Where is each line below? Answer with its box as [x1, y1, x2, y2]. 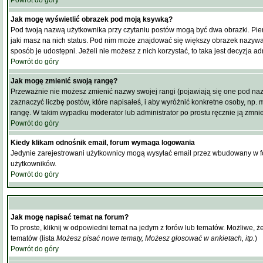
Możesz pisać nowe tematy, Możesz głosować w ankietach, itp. [56, 234, 255, 242]
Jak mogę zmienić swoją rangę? [11, 77, 117, 85]
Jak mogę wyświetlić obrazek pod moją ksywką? [11, 15, 173, 23]
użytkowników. [11, 160, 56, 168]
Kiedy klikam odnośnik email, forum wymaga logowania [11, 139, 195, 147]
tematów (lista [11, 234, 56, 242]
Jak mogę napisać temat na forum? [11, 213, 129, 221]
